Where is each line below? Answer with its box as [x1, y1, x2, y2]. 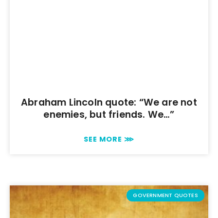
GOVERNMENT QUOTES [133, 191, 198, 200]
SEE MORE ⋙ [84, 134, 134, 145]
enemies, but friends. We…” [43, 108, 175, 122]
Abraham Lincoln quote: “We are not [21, 96, 197, 109]
